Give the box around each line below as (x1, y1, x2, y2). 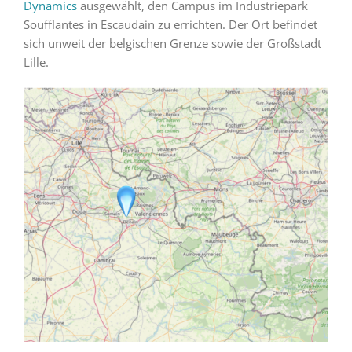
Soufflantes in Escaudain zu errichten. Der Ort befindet (23, 16, 317, 32)
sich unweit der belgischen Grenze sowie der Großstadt (23, 35, 321, 51)
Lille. (23, 53, 49, 70)
